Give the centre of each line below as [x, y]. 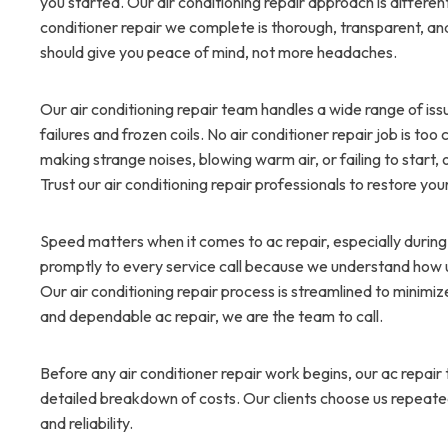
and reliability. [86, 423]
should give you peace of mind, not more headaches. [218, 52]
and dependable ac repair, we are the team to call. [211, 316]
